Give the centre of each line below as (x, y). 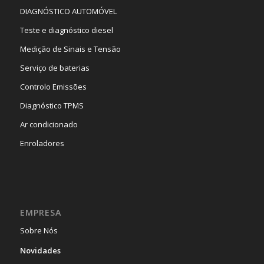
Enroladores (42, 143)
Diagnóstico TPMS (52, 106)
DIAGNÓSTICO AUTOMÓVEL (68, 11)
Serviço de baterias (55, 68)
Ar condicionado (49, 125)
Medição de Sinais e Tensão (70, 49)
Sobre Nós (39, 230)
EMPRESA (40, 212)
